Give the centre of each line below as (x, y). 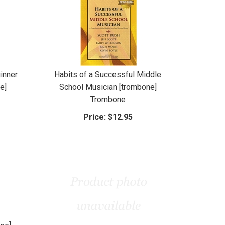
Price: (94, 117)
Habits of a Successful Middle (108, 74)
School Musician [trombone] (108, 87)
